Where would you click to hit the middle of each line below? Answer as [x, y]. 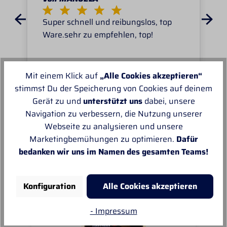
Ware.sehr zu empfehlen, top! [98, 35]
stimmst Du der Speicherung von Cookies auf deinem [113, 89]
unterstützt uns [112, 101]
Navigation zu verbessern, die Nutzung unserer [113, 114]
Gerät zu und [58, 101]
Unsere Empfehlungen [72, 110]
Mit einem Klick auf [62, 76]
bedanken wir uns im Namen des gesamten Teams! [113, 152]
